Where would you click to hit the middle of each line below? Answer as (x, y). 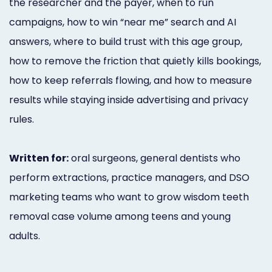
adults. (25, 236)
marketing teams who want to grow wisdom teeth (129, 197)
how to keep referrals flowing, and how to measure (131, 80)
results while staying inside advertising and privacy (129, 100)
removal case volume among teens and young (120, 216)
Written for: (39, 158)
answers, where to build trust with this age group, (126, 41)
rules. (22, 119)
